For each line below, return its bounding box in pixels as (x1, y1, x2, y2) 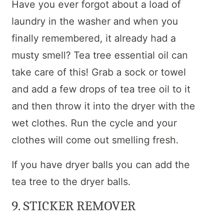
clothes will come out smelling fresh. (12, 134, 179, 146)
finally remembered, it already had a (12, 32, 176, 44)
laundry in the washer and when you (12, 15, 178, 27)
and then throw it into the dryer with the (12, 100, 195, 112)
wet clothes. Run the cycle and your (12, 117, 177, 129)
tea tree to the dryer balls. (12, 175, 131, 187)
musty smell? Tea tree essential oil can (12, 49, 188, 61)
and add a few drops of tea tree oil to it (12, 83, 190, 95)
